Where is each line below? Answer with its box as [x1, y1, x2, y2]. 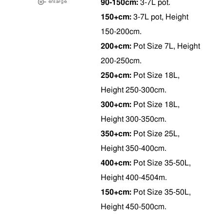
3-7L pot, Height [133, 13, 188, 21]
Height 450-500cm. [101, 203, 166, 211]
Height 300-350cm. [101, 115, 166, 123]
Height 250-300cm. [101, 86, 166, 94]
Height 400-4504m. [101, 174, 167, 182]
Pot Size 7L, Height [131, 42, 200, 50]
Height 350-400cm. [101, 145, 166, 152]
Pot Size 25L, [133, 130, 180, 138]
